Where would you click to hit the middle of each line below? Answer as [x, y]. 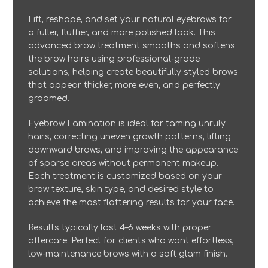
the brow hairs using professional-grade [114, 59]
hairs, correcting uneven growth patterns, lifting [130, 136]
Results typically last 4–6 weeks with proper [120, 227]
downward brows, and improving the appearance [133, 150]
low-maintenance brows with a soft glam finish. [128, 254]
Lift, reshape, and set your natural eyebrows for [130, 19]
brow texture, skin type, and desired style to [121, 189]
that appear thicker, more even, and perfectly [124, 85]
